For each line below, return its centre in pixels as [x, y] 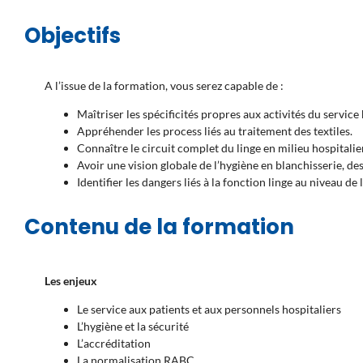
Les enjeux [71, 281]
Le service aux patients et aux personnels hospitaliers [209, 310]
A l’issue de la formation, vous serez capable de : [164, 86]
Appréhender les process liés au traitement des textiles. [215, 131]
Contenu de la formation [159, 227]
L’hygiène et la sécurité [133, 327]
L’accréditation [114, 344]
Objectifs [73, 36]
